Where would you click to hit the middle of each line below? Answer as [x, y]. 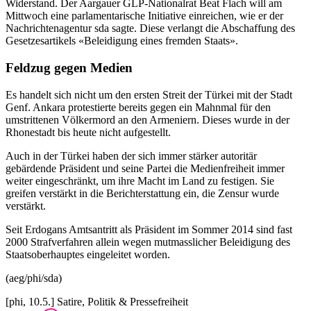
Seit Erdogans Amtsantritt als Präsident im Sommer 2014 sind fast [149, 229]
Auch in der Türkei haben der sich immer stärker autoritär [131, 155]
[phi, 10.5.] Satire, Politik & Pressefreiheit [97, 301]
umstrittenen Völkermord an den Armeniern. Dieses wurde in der [148, 119]
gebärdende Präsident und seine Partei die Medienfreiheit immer [145, 168]
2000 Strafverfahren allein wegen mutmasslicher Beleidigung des [148, 242]
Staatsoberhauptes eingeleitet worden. [88, 254]
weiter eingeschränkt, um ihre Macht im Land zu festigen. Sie [140, 180]
